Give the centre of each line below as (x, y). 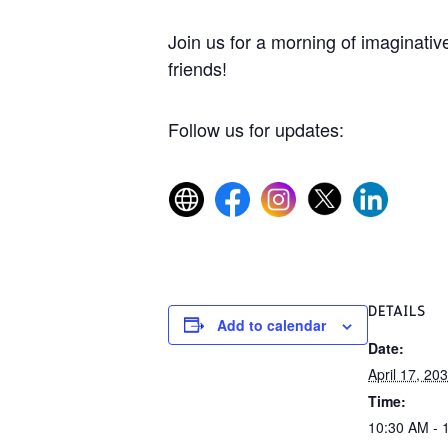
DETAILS (397, 311)
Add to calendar (271, 324)
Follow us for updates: (256, 128)
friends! (197, 67)
